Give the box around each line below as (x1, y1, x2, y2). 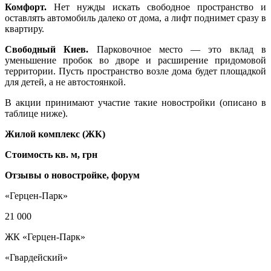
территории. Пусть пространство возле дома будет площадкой (5, 65, 266, 76)
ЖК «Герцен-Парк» (5, 231, 85, 242)
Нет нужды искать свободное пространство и (47, 1, 266, 12)
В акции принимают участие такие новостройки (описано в (5, 97, 266, 108)
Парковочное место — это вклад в (88, 44, 267, 54)
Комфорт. (5, 1, 47, 12)
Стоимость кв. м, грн (5, 149, 97, 160)
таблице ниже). (5, 108, 68, 119)
